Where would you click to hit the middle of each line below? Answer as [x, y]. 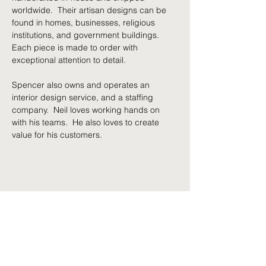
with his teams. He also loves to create [87, 122]
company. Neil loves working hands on [87, 110]
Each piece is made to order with [76, 47]
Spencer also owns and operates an [82, 85]
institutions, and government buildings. [87, 35]
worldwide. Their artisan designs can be [90, 10]
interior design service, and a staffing [84, 97]
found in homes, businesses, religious [85, 23]
